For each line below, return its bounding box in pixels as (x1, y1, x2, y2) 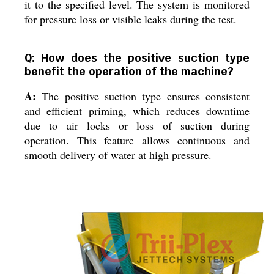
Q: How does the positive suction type (24, 51, 250, 65)
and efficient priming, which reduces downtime (24, 103, 250, 118)
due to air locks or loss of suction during (24, 118, 250, 133)
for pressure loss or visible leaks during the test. (24, 12, 237, 26)
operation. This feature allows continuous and (24, 133, 250, 147)
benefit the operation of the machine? (24, 64, 234, 78)
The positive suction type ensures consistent (36, 89, 250, 103)
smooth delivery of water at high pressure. (24, 147, 212, 162)
